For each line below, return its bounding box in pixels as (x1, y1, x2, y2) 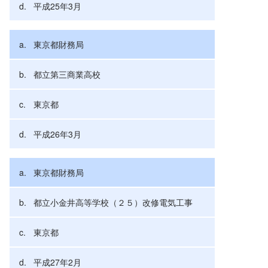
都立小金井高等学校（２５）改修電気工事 (33, 196, 193, 208)
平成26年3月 (33, 127, 81, 140)
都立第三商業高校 (33, 68, 100, 80)
